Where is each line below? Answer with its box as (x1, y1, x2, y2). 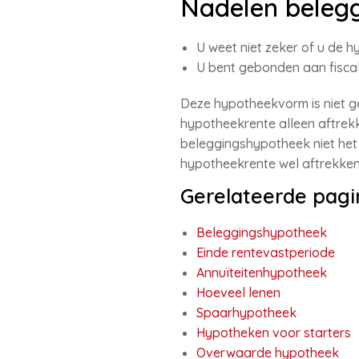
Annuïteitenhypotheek (196, 264, 327, 280)
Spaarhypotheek (196, 305, 296, 321)
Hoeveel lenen (196, 284, 280, 301)
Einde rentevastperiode (196, 244, 335, 260)
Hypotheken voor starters (196, 325, 351, 341)
